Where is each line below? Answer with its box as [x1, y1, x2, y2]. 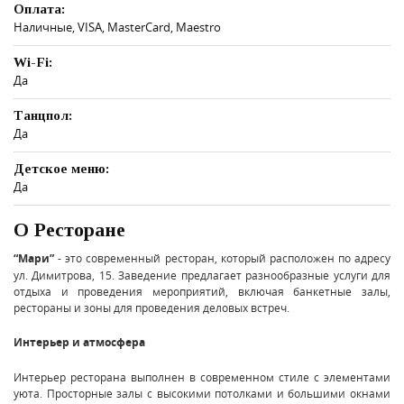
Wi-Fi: [14, 54, 52, 69]
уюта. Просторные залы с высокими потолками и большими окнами [14, 385, 390, 400]
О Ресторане [14, 217, 125, 241]
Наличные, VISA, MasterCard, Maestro [14, 18, 221, 35]
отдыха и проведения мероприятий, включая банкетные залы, [14, 283, 390, 298]
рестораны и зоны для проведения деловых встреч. [14, 299, 289, 315]
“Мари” [14, 250, 54, 266]
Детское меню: [14, 161, 109, 176]
